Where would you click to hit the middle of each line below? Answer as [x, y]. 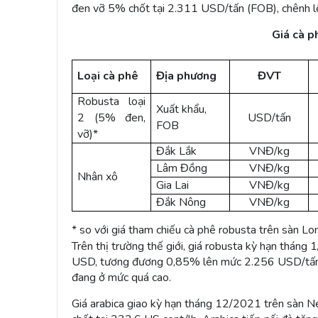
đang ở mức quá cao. [121, 277]
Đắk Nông [181, 202]
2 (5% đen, [111, 117]
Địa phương [187, 76]
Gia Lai [173, 185]
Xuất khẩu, [182, 109]
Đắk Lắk [177, 151]
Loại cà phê [108, 76]
